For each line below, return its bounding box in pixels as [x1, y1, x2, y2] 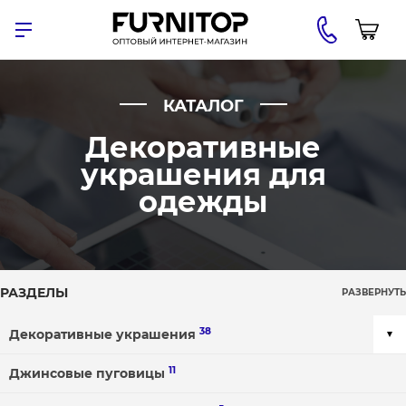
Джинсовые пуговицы [9, 365, 169, 382]
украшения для [80, 157, 326, 192]
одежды [139, 184, 267, 219]
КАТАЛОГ [162, 96, 244, 116]
